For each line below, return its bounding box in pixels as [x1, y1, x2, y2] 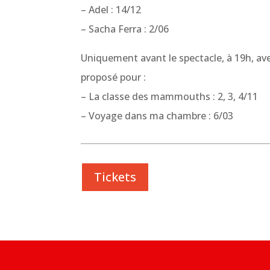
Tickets [94, 168, 137, 185]
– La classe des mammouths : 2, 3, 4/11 [81, 90, 259, 104]
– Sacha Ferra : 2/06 [81, 22, 169, 36]
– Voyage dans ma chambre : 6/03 [81, 109, 234, 123]
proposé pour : [81, 71, 146, 84]
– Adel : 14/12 [81, 3, 142, 17]
